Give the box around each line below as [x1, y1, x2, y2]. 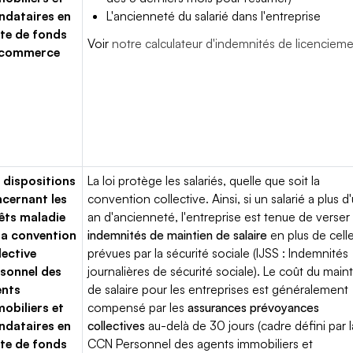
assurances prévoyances [188, 299, 320, 315]
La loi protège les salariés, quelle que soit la [87, 173, 321, 188]
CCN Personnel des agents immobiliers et [87, 336, 314, 351]
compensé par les [87, 299, 188, 315]
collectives [87, 318, 145, 333]
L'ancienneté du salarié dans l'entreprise [106, 8, 321, 24]
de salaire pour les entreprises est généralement [87, 281, 349, 297]
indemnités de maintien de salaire [87, 227, 268, 243]
